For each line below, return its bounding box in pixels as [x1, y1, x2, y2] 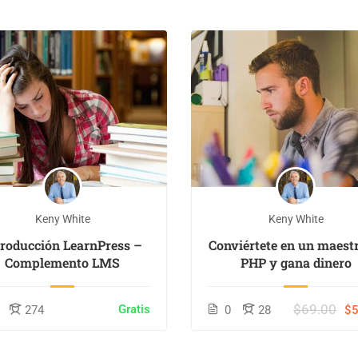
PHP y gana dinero [240, 254, 352, 272]
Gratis [118, 302, 151, 317]
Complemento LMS [5, 254, 121, 272]
